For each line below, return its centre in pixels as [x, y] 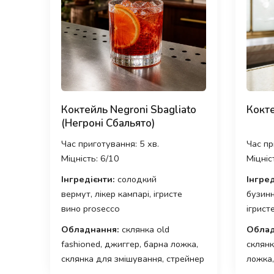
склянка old [144, 229]
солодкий [136, 179]
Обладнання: [90, 229]
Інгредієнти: [88, 179]
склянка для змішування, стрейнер [133, 258]
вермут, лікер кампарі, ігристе [122, 194]
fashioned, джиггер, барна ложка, [130, 244]
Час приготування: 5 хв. [110, 143]
